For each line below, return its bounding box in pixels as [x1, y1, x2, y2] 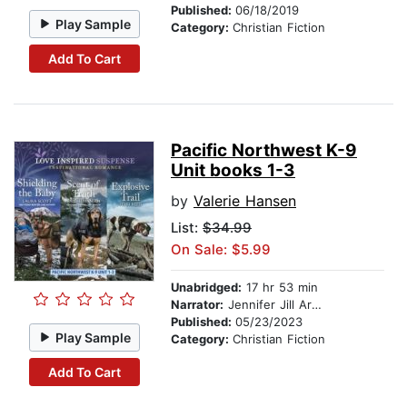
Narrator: [171, 297, 223, 313]
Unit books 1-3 [171, 160, 295, 182]
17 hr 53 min [242, 280, 318, 295]
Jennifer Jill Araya [223, 297, 312, 313]
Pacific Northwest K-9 [171, 140, 357, 162]
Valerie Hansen [194, 192, 296, 211]
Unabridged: [171, 280, 242, 295]
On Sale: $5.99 [171, 241, 271, 259]
